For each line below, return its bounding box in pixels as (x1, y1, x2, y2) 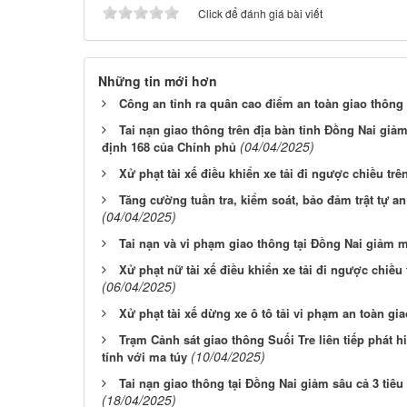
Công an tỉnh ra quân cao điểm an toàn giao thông (119, 94, 403, 113)
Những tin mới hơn (98, 72, 217, 91)
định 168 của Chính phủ (102, 138, 236, 156)
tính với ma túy (102, 348, 187, 366)
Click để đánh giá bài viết (198, 5, 323, 22)
